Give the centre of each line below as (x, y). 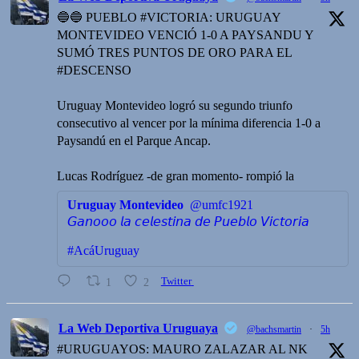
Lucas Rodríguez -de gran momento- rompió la (175, 176)
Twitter (176, 282)
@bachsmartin (274, 330)
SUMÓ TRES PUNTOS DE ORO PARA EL (174, 53)
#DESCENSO (94, 71)
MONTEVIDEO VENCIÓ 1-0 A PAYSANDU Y (185, 35)
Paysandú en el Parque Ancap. (134, 141)
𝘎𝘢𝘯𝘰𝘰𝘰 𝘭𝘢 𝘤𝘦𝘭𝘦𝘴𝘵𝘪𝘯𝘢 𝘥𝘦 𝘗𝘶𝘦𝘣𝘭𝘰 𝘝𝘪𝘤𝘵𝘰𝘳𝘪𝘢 (188, 222)
